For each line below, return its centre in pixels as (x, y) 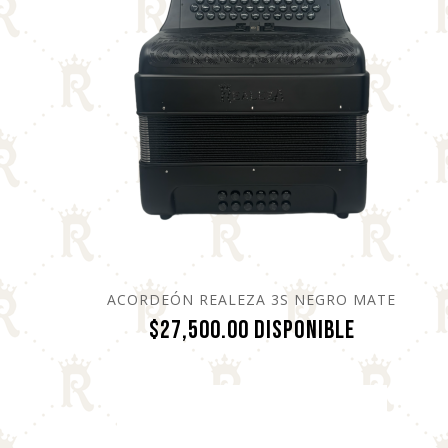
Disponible (304, 330)
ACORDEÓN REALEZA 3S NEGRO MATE (252, 299)
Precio (384, 329)
